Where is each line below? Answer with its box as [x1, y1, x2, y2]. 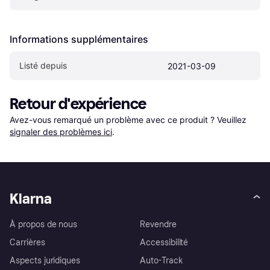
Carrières [10, 237, 45, 248]
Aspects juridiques [10, 255, 81, 266]
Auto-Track [140, 255, 183, 266]
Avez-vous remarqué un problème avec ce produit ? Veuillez [10, 114, 249, 125]
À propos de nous [10, 219, 78, 230]
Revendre [140, 219, 177, 230]
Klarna [10, 189, 52, 207]
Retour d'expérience [10, 94, 147, 113]
